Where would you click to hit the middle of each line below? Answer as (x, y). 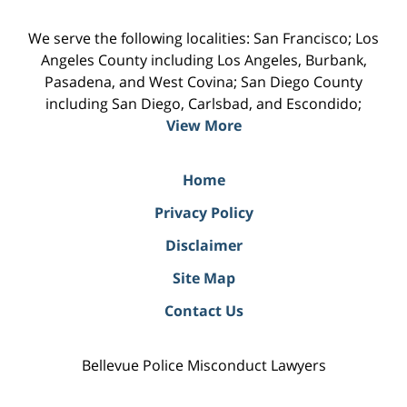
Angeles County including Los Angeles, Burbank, (203, 60)
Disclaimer (203, 245)
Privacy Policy (203, 212)
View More (203, 125)
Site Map (203, 278)
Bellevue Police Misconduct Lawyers (203, 365)
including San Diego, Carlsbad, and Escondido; (203, 103)
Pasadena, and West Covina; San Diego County (203, 81)
